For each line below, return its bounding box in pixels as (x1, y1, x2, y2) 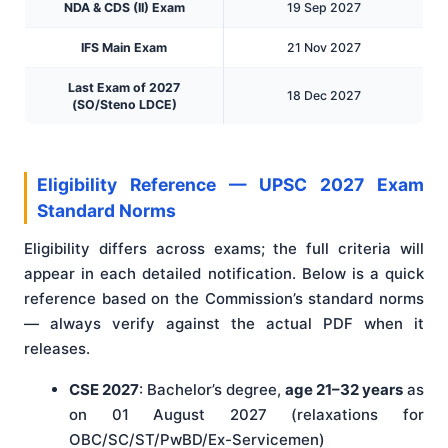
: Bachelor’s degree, (139, 380, 285, 400)
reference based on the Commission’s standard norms (24, 289, 424, 309)
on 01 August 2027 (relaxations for (69, 405, 424, 425)
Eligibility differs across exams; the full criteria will (24, 239, 424, 259)
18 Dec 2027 (286, 88, 361, 104)
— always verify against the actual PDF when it (24, 314, 424, 334)
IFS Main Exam (81, 40, 167, 56)
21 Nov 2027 (286, 40, 361, 56)
